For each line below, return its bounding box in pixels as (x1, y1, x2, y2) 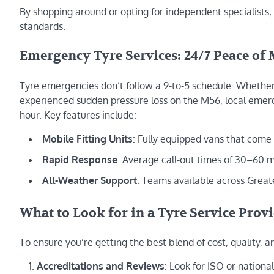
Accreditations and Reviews (37, 260, 165, 273)
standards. (20, 20, 65, 33)
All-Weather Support (42, 174, 137, 187)
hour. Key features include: (20, 108, 136, 121)
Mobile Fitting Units (42, 132, 133, 145)
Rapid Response (42, 153, 117, 166)
